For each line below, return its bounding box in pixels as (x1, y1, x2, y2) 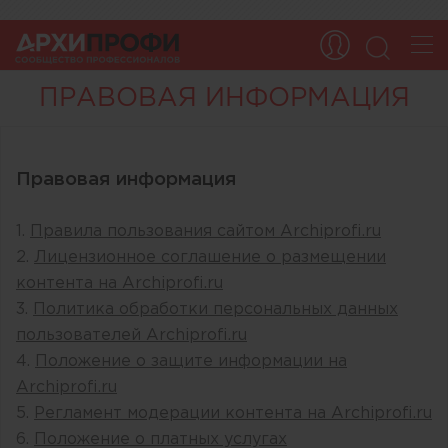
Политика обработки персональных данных (33, 302, 398, 317)
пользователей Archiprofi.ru (16, 328, 247, 343)
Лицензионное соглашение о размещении (34, 250, 386, 265)
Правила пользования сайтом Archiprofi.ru (30, 224, 381, 239)
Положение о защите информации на (35, 354, 347, 369)
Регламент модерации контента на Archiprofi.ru (34, 406, 432, 421)
